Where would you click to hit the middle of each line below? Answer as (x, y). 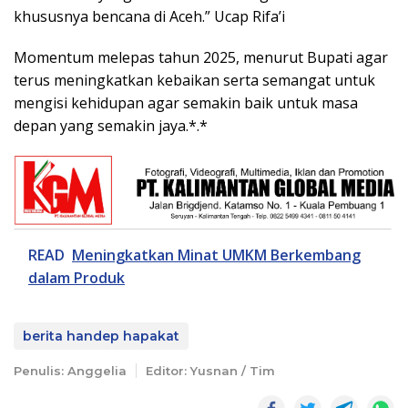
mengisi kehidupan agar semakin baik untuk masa (186, 102)
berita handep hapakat (101, 337)
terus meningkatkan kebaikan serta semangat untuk (194, 80)
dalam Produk (76, 278)
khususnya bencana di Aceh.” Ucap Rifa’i (149, 16)
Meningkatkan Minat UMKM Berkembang (216, 255)
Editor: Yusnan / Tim (210, 371)
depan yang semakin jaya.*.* (111, 125)
